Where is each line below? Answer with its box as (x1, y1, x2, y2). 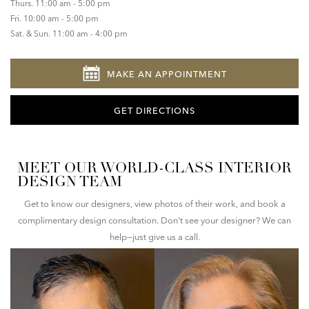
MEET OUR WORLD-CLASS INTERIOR (17, 162, 292, 177)
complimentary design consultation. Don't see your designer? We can (18, 215, 291, 226)
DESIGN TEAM (17, 176, 122, 191)
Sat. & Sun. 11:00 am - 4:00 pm (10, 28, 128, 39)
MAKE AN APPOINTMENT (106, 68, 227, 80)
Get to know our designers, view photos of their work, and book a (23, 198, 286, 210)
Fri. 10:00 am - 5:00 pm (10, 13, 99, 24)
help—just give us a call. (109, 231, 200, 243)
